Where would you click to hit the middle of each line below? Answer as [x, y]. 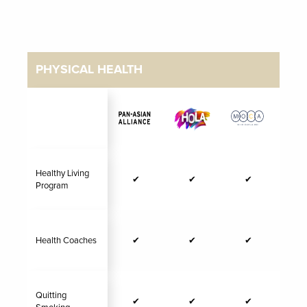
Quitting [51, 295]
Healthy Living [62, 173]
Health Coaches [66, 241]
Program [52, 186]
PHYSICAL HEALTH [89, 70]
